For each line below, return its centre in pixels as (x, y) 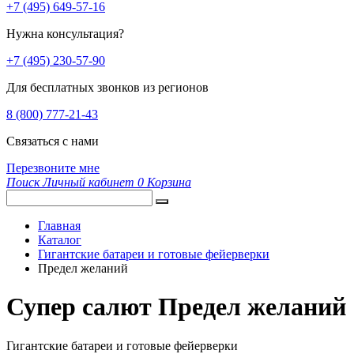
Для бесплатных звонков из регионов (107, 87)
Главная (59, 226)
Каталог (60, 240)
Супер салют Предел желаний (176, 307)
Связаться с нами (53, 141)
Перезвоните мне (53, 168)
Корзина (169, 182)
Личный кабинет (88, 182)
